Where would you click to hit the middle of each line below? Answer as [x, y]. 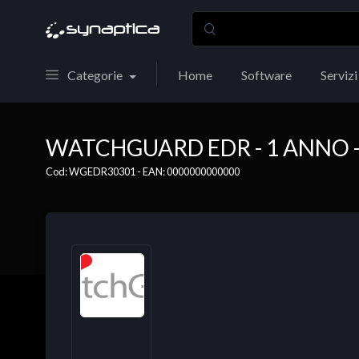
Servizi [339, 75]
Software [266, 75]
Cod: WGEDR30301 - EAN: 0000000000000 [143, 171]
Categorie [95, 75]
